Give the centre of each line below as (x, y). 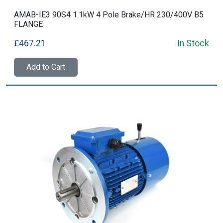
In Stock (193, 43)
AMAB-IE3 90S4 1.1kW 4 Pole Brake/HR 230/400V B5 (109, 15)
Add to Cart (46, 67)
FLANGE (28, 24)
